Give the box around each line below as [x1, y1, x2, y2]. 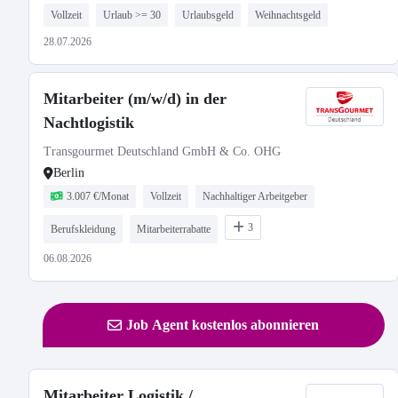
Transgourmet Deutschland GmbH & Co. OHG [44, 145, 281, 158]
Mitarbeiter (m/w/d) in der [44, 90, 227, 107]
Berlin [53, 166, 84, 179]
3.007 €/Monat [67, 190, 129, 203]
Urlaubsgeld [182, 9, 234, 21]
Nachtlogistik [44, 114, 134, 131]
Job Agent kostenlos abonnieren [126, 317, 320, 332]
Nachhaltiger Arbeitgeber [203, 190, 307, 203]
